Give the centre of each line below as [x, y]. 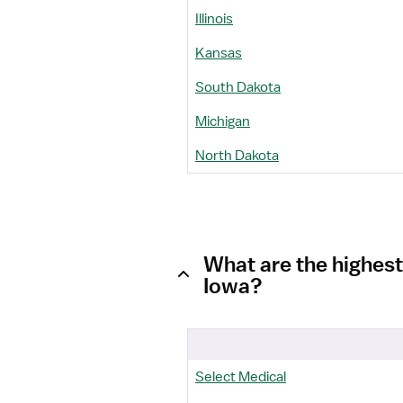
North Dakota [237, 156]
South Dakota [238, 87]
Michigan [223, 121]
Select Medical [241, 377]
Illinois [214, 19]
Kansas [219, 53]
